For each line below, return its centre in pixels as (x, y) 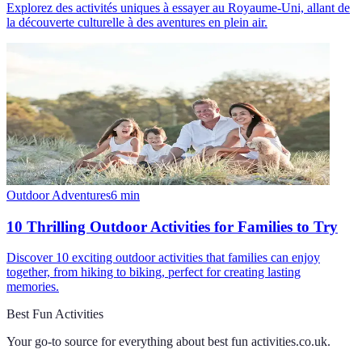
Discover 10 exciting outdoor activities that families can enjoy (163, 258)
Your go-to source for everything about (105, 342)
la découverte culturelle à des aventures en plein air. (137, 23)
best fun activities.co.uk (267, 342)
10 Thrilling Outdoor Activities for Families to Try (172, 226)
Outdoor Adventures (59, 196)
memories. (33, 287)
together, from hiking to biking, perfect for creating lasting (154, 272)
